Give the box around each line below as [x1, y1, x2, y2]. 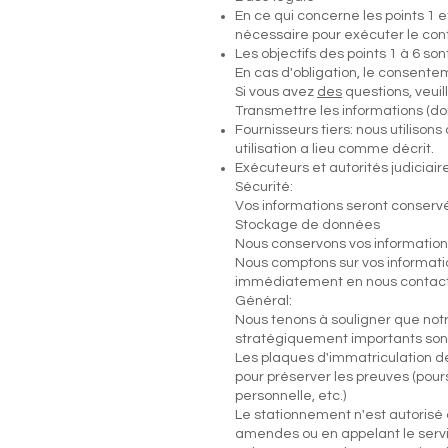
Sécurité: [235, 180, 293, 194]
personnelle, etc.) [235, 389, 346, 403]
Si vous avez [235, 85, 317, 99]
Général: [235, 294, 292, 308]
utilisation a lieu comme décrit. [235, 142, 434, 156]
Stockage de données [235, 218, 380, 232]
